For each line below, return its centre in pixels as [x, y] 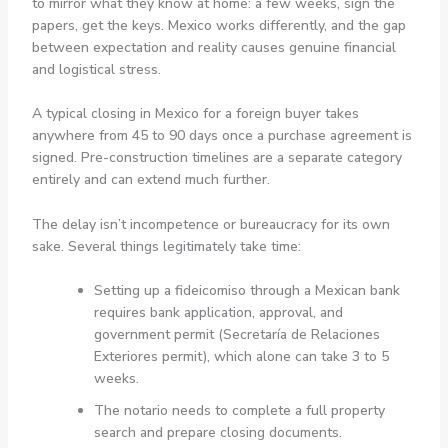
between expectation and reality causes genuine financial [213, 48]
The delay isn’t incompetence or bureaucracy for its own [210, 224]
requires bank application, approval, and [218, 313]
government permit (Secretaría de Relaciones [236, 335]
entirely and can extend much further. [150, 180]
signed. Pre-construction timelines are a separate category [216, 158]
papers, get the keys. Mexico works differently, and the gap [218, 26]
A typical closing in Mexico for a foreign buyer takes [195, 114]
